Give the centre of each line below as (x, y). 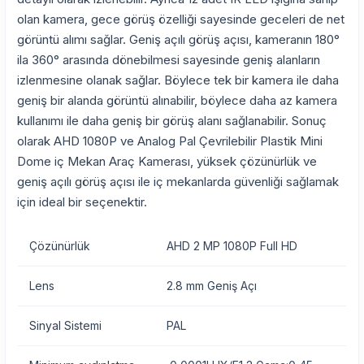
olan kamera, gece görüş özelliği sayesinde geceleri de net (181, 19)
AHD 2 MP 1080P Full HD (232, 246)
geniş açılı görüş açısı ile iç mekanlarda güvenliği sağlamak (178, 181)
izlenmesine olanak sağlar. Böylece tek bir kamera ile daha (178, 80)
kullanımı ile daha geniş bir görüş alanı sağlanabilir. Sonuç (172, 120)
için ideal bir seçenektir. (84, 201)
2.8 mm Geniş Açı (212, 286)
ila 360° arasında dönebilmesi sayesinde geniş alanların (169, 59)
